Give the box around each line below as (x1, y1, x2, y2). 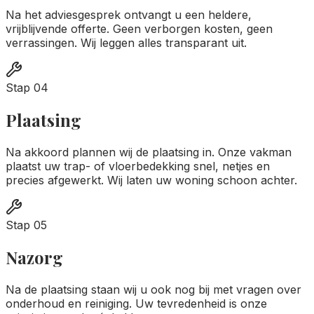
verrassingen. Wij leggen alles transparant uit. (6, 36, 247, 50)
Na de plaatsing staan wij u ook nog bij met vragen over (6, 282, 301, 296)
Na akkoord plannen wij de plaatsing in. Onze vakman (6, 145, 292, 160)
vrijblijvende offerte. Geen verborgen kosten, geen (6, 22, 273, 36)
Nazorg (6, 246, 63, 269)
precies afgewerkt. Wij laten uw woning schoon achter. (6, 173, 297, 188)
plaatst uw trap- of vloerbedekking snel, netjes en (6, 159, 270, 174)
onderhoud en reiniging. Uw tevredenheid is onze (6, 296, 267, 310)
